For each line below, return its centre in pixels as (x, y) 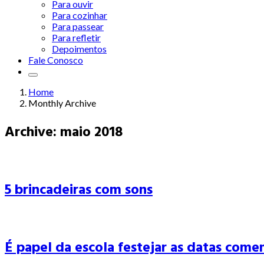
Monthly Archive (62, 103)
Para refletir (76, 37)
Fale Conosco (56, 60)
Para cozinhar (80, 15)
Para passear (78, 26)
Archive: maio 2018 (64, 131)
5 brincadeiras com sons (79, 189)
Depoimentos (79, 49)
